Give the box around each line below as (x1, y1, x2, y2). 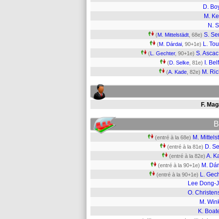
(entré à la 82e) (169, 153, 205, 159)
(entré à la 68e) (155, 134, 191, 140)
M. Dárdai (159, 41, 182, 47)
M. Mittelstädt (157, 32, 189, 38)
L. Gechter (150, 50, 175, 56)
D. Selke (169, 60, 189, 66)
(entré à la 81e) (167, 144, 203, 150)
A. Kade (168, 69, 187, 75)
